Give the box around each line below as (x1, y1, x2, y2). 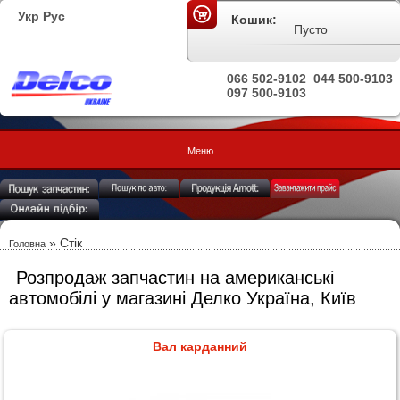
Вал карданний (152, 339, 247, 354)
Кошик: (231, 12, 277, 27)
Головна (9, 238, 46, 249)
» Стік (46, 236, 82, 250)
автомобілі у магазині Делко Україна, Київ (9, 288, 356, 308)
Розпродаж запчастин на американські (16, 268, 334, 287)
